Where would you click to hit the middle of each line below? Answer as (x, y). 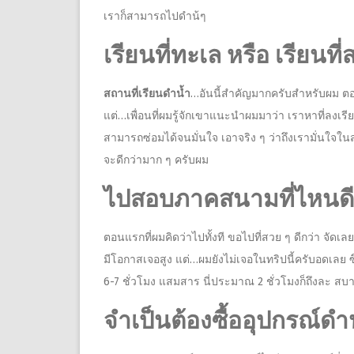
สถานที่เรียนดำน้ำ (147, 94)
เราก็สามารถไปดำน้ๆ (155, 17)
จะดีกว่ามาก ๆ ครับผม (156, 160)
